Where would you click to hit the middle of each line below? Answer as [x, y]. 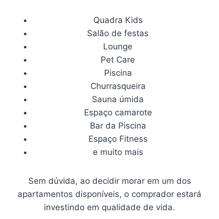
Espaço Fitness [118, 139]
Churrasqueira [118, 86]
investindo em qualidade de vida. [109, 207]
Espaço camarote [118, 112]
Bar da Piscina [118, 125]
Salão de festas [118, 33]
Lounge [118, 46]
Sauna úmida [118, 99]
